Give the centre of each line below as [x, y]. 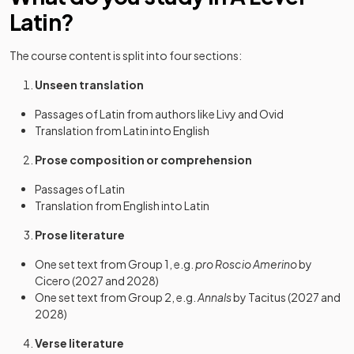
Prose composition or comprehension [143, 160]
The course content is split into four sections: [126, 55]
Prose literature [80, 235]
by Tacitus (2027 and [286, 297]
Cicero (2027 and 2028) [97, 281]
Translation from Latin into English [122, 130]
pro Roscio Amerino [246, 264]
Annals [215, 297]
